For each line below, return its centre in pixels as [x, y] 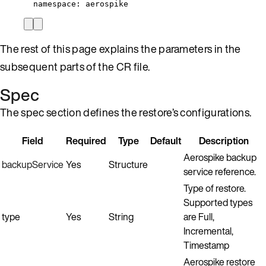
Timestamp [206, 245]
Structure [128, 164]
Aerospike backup [220, 157]
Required [86, 140]
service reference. [220, 171]
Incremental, [208, 231]
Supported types [218, 202]
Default [166, 140]
